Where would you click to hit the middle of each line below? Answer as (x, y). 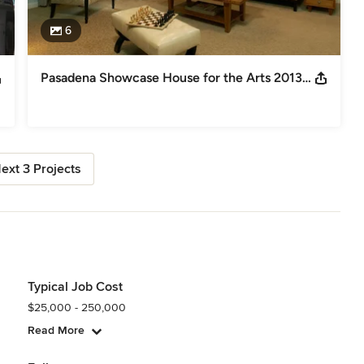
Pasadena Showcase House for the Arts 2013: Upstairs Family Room (306, 77)
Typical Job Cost (75, 286)
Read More (56, 330)
